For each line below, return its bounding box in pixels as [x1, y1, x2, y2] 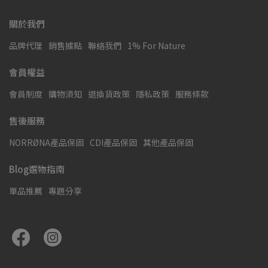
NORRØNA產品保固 [9, 136, 84, 148]
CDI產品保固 [90, 136, 137, 148]
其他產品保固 [143, 136, 193, 148]
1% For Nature [127, 39, 185, 51]
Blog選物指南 [9, 162, 65, 175]
